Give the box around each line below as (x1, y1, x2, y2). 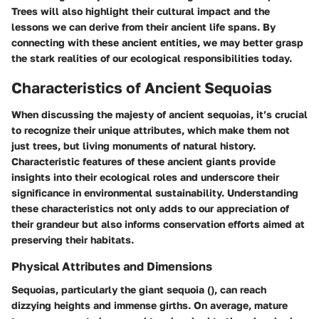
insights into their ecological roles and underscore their (11, 171, 279, 184)
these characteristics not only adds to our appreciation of (11, 202, 289, 215)
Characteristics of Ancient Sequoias (11, 78, 272, 97)
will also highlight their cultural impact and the (38, 4, 270, 17)
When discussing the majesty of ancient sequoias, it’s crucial (11, 108, 308, 121)
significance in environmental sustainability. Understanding (11, 187, 298, 199)
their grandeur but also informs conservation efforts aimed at (11, 218, 305, 231)
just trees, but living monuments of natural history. (11, 140, 256, 152)
